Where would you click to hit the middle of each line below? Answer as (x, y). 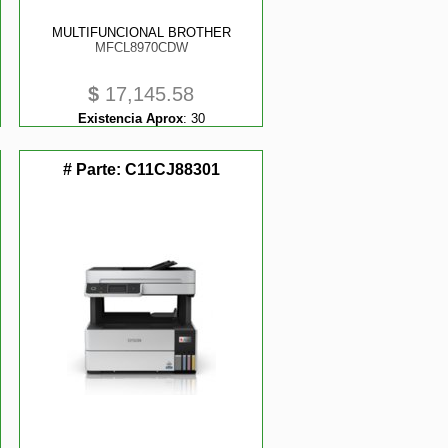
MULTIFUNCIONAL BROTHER (141, 32)
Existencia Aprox (130, 118)
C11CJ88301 (172, 169)
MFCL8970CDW (141, 47)
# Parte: (93, 169)
